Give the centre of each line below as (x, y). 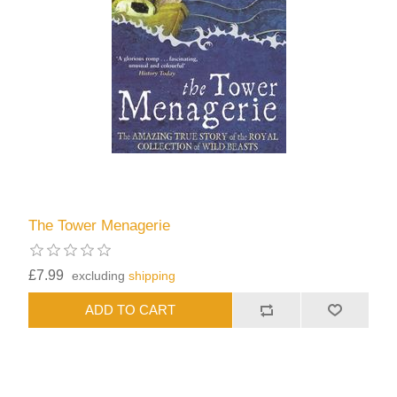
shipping (152, 275)
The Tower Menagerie (100, 225)
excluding (101, 275)
